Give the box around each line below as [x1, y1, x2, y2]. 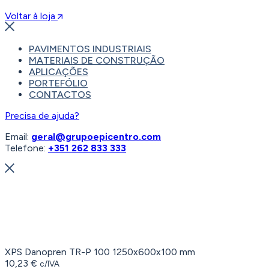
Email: [5, 130, 31, 142]
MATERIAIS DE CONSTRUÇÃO [29, 54, 165, 66]
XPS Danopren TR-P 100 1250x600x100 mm [5, 246, 195, 258]
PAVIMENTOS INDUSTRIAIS [29, 43, 151, 55]
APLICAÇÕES [29, 65, 88, 77]
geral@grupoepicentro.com [31, 130, 161, 142]
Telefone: [5, 142, 48, 154]
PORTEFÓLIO [29, 77, 88, 89]
